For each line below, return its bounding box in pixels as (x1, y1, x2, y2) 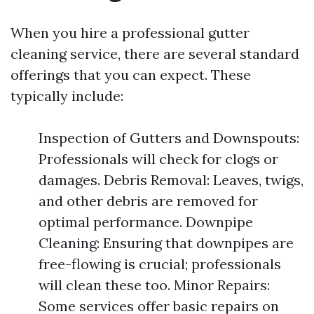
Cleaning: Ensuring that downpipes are (39, 234, 294, 252)
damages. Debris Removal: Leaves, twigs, (39, 171, 303, 189)
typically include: (11, 87, 123, 104)
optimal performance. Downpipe (39, 213, 253, 231)
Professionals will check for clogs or (39, 150, 278, 168)
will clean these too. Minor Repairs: (39, 276, 270, 294)
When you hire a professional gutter (11, 24, 250, 41)
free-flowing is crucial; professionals (39, 255, 281, 273)
